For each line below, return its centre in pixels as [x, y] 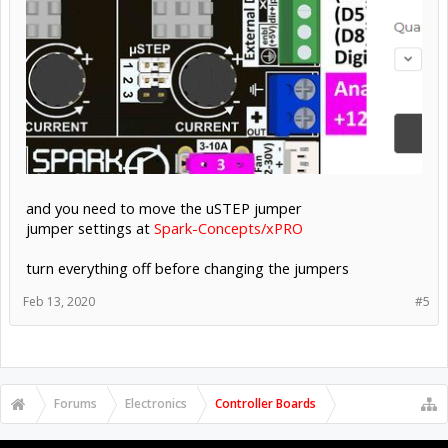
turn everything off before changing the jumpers [187, 267]
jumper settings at [90, 227]
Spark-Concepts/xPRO [228, 227]
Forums [75, 403]
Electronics [156, 403]
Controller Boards [265, 403]
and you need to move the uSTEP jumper [164, 207]
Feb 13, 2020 [59, 301]
